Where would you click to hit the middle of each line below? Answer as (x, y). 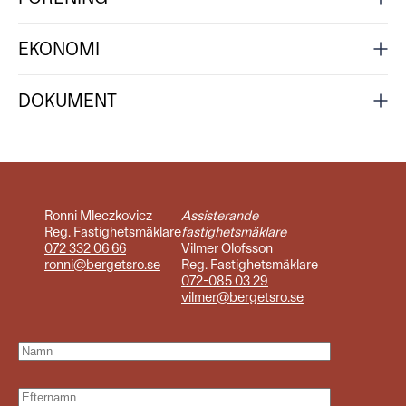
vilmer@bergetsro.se (242, 297)
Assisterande (219, 216)
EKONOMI (59, 49)
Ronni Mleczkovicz (98, 216)
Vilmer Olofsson (227, 248)
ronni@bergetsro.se (102, 265)
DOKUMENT (68, 101)
